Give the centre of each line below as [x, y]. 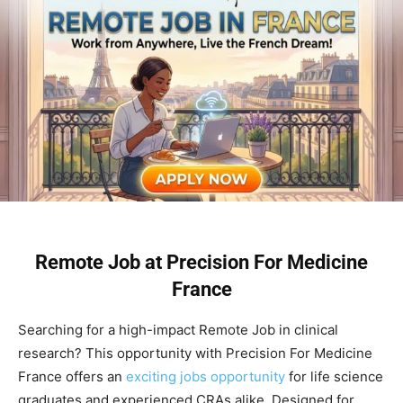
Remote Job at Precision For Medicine [201, 262]
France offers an [72, 376]
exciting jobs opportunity [206, 376]
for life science [334, 376]
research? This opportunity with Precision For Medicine [195, 353]
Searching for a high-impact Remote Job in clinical [178, 329]
